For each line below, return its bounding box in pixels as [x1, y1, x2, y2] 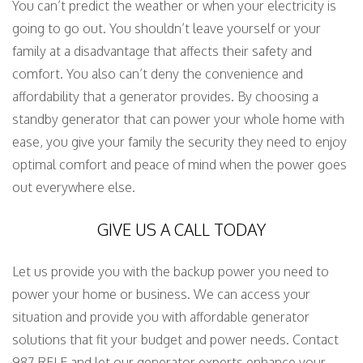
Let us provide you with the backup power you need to [12, 263, 329, 280]
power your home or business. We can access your [12, 286, 310, 302]
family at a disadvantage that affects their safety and [12, 43, 312, 59]
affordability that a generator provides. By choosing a [12, 88, 318, 105]
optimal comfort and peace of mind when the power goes [12, 156, 347, 173]
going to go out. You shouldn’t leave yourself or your [12, 20, 321, 36]
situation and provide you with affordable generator [12, 309, 310, 325]
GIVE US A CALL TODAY [97, 219, 266, 240]
